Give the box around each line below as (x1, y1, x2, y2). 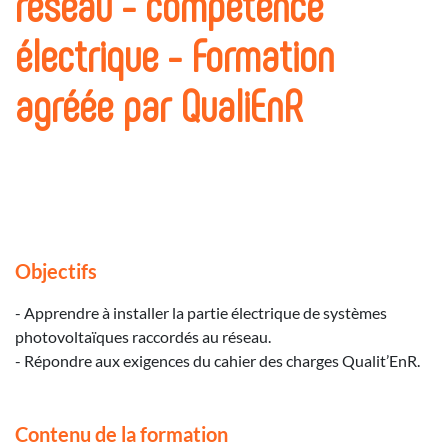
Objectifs (15, 258, 97, 283)
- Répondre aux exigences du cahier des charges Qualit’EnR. (15, 350, 420, 370)
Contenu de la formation (15, 421, 228, 446)
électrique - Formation (15, 27, 334, 81)
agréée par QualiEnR (15, 77, 303, 131)
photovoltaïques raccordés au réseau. (15, 326, 271, 346)
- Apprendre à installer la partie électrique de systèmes (15, 302, 387, 322)
